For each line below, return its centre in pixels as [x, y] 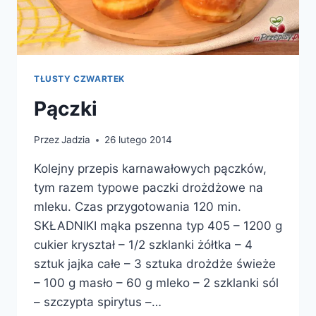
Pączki [66, 108]
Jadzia [76, 140]
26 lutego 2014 [139, 140]
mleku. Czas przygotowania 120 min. [138, 207]
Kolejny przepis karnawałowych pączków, [150, 169]
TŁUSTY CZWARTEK [79, 78]
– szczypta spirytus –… [98, 302]
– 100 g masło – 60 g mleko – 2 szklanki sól [156, 283]
